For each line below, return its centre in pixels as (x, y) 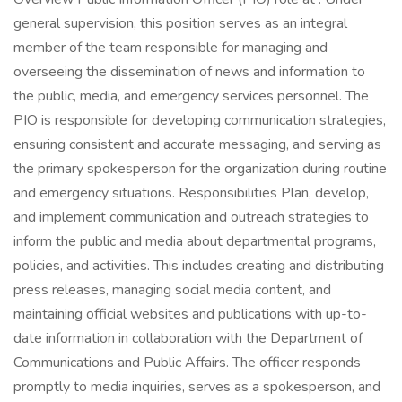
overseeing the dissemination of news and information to (189, 72)
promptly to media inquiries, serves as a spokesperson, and (197, 387)
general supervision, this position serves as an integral (180, 23)
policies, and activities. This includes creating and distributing (199, 266)
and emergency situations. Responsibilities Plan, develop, (191, 193)
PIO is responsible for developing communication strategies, (200, 120)
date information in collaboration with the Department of (188, 338)
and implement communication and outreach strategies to (191, 217)
